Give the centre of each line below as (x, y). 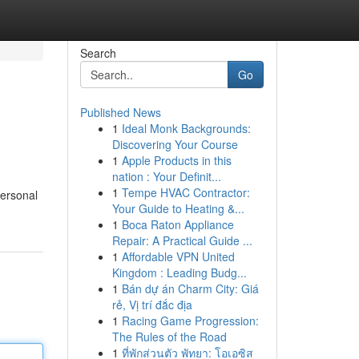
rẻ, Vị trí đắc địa (152, 305)
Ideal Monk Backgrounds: (186, 128)
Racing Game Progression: (190, 321)
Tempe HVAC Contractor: (186, 192)
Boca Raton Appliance (177, 224)
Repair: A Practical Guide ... (182, 240)
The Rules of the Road (169, 337)
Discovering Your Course (175, 144)
